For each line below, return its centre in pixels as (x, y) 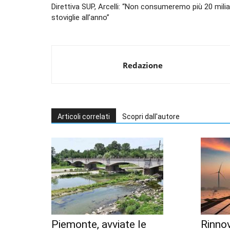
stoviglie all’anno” (80, 18)
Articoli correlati (84, 117)
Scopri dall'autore (151, 117)
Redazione (143, 65)
